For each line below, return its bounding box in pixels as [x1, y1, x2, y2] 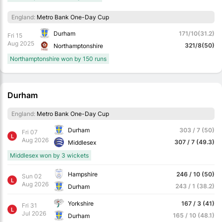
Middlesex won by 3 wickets [10, 152, 89, 160]
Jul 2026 [22, 209, 46, 217]
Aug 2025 [7, 39, 34, 47]
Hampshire [68, 170, 98, 178]
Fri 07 [22, 128, 38, 136]
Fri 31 [22, 201, 37, 209]
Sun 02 [22, 172, 42, 180]
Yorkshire [68, 199, 94, 207]
